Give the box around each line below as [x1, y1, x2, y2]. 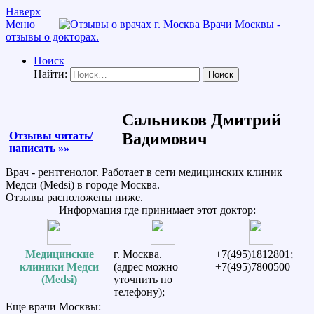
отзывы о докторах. [6, 31, 99, 43]
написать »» [9, 142, 69, 154]
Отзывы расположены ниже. [6, 191, 143, 203]
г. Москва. [114, 247, 162, 260]
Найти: [34, 68, 67, 80]
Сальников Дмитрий [121, 110, 281, 129]
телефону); [114, 285, 165, 298]
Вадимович [121, 129, 207, 148]
